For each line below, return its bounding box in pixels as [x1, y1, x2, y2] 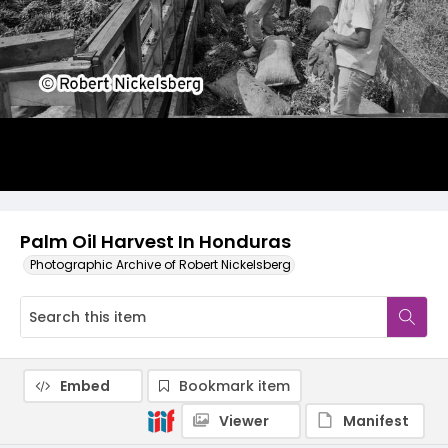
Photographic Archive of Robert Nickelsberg [30, 256, 291, 273]
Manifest [343, 411, 409, 431]
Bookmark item [179, 376, 290, 396]
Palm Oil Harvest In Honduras [20, 229, 291, 254]
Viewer [219, 411, 269, 431]
